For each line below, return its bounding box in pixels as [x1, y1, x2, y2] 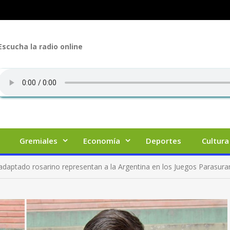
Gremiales [20, 136, 57, 146]
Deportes [146, 136, 181, 146]
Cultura [202, 136, 229, 146]
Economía [83, 136, 120, 146]
